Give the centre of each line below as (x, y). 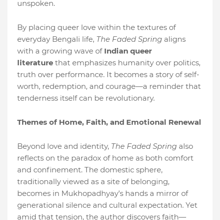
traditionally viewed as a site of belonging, (93, 181)
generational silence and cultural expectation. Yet (107, 205)
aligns (174, 39)
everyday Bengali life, (57, 39)
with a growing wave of (61, 51)
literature (35, 63)
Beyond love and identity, (64, 146)
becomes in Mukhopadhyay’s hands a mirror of (103, 193)
